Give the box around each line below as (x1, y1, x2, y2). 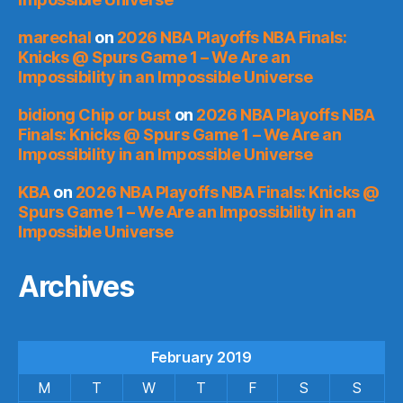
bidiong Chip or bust (18, 104, 172, 124)
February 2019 (151, 347, 252, 366)
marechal (18, 27, 92, 47)
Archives (18, 268, 134, 304)
